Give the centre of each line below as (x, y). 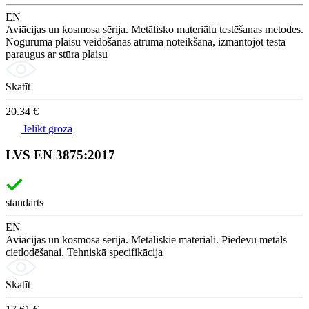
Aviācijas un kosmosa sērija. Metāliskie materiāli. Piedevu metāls (146, 240)
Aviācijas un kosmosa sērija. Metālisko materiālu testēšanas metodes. (154, 29)
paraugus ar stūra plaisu (57, 54)
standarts (24, 202)
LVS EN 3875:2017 (60, 155)
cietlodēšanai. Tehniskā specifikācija (84, 252)
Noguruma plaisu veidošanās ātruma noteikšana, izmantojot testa (146, 41)
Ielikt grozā (47, 128)
